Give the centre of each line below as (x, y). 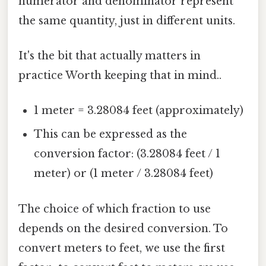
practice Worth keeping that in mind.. (120, 76)
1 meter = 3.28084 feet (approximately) (139, 111)
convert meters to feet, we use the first (122, 248)
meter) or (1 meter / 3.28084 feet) (124, 174)
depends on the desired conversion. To (123, 228)
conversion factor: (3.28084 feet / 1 (127, 154)
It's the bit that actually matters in (110, 56)
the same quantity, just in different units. (127, 20)
